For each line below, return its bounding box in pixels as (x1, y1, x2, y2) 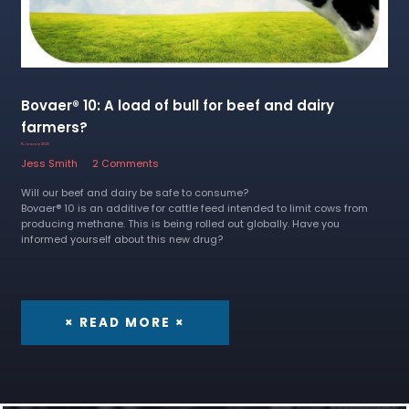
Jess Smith (20, 155, 78, 171)
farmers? (20, 117, 88, 137)
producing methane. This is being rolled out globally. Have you (20, 215, 340, 231)
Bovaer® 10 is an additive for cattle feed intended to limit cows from (20, 200, 368, 215)
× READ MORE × (64, 314, 185, 332)
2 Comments (92, 155, 160, 171)
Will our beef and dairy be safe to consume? (20, 184, 248, 200)
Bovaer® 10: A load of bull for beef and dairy (20, 95, 334, 115)
